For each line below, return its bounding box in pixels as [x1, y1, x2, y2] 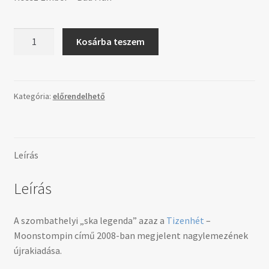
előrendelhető [52, 90, 105, 101]
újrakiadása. [13, 244, 62, 257]
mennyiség [13, 74, 58, 86]
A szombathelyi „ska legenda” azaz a [13, 214, 166, 227]
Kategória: [13, 90, 53, 101]
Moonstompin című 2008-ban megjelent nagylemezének [13, 229, 248, 242]
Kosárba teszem [76, 35, 145, 47]
